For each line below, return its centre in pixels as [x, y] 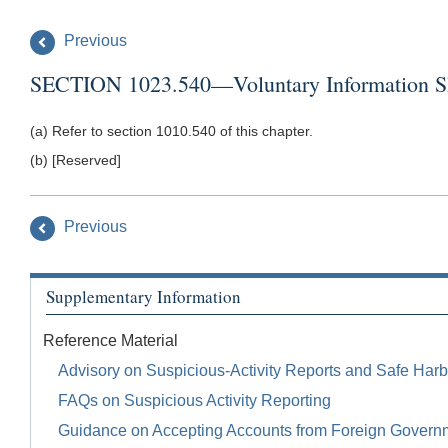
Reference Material [110, 341]
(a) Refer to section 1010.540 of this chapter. [171, 130]
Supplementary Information [143, 296]
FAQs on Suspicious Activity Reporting [194, 401]
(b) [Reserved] [75, 159]
